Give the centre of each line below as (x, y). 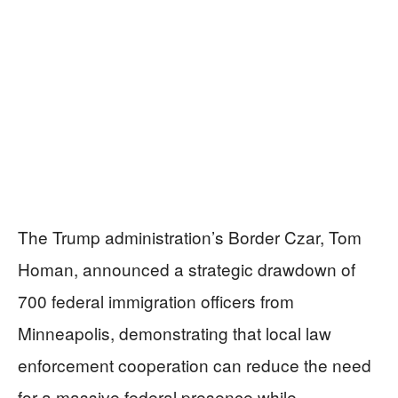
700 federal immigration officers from (156, 301)
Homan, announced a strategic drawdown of (187, 269)
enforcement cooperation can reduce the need (195, 365)
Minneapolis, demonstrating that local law (175, 333)
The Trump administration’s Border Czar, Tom (190, 237)
